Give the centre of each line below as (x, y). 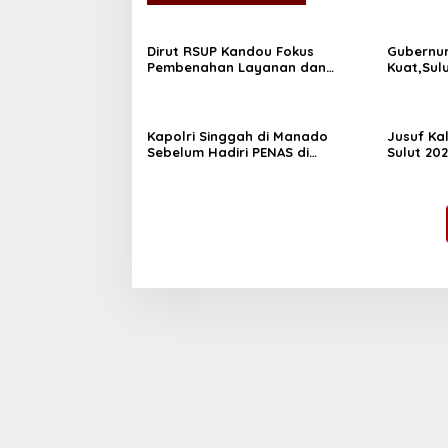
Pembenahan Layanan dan (236, 67)
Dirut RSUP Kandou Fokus (232, 51)
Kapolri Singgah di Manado (237, 136)
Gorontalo (182, 168)
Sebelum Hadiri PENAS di (228, 152)
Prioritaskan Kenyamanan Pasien (258, 83)
